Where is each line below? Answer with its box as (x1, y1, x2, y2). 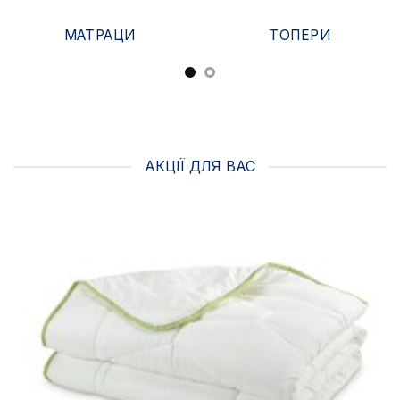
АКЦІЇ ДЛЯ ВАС (145, 157, 255, 176)
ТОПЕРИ (269, 26, 331, 44)
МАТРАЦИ (63, 26, 136, 44)
